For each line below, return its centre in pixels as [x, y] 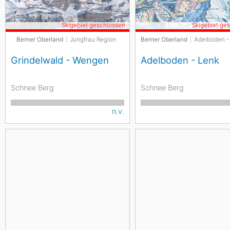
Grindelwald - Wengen [60, 60]
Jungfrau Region [93, 40]
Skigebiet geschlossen [94, 25]
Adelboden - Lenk [180, 60]
